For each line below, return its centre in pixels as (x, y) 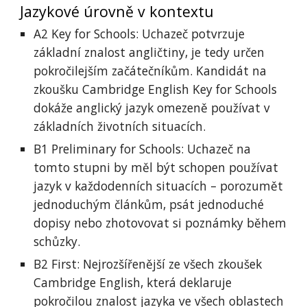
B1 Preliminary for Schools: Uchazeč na (143, 149)
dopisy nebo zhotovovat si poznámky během (160, 223)
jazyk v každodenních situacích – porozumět (159, 186)
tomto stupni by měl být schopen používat (156, 167)
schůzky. (59, 241)
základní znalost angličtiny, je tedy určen (149, 52)
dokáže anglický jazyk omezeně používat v (152, 108)
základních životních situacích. (120, 126)
